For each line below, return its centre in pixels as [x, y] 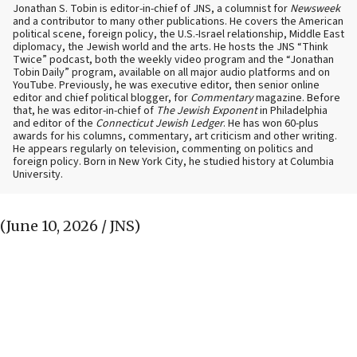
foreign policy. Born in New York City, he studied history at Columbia [173, 162]
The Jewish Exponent [207, 111]
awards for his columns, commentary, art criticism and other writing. [175, 137]
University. [38, 175]
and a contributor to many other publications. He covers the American [178, 22]
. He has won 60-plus [271, 124]
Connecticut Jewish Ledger [159, 124]
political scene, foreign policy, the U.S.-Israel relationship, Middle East [178, 35]
